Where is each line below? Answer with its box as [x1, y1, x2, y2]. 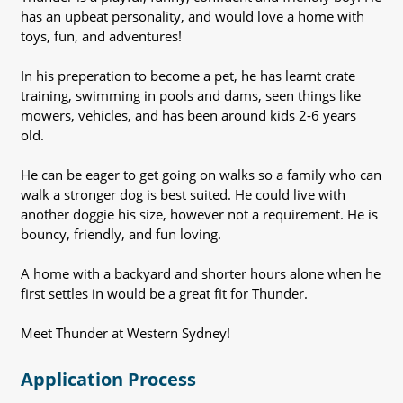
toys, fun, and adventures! [20, 27, 182, 46]
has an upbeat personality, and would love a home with [20, 7, 364, 26]
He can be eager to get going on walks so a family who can [20, 166, 381, 184]
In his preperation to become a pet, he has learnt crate [20, 67, 355, 85]
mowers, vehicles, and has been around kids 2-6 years [20, 106, 356, 125]
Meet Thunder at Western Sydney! [20, 324, 230, 343]
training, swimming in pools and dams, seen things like [20, 86, 361, 105]
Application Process [20, 367, 196, 392]
